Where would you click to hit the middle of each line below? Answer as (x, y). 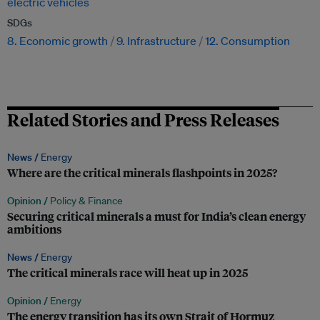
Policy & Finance (86, 201)
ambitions (34, 229)
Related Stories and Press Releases (143, 120)
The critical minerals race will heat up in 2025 (127, 273)
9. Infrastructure (156, 41)
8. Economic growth (57, 41)
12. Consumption (247, 41)
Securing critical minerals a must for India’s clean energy (156, 216)
